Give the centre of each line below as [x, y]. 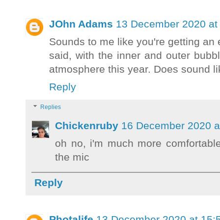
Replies [51, 107]
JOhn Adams [81, 24]
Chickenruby [87, 126]
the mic [72, 157]
